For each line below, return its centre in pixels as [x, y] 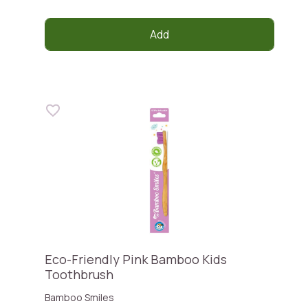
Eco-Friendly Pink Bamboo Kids [136, 259]
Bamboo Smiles [79, 297]
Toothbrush [79, 274]
